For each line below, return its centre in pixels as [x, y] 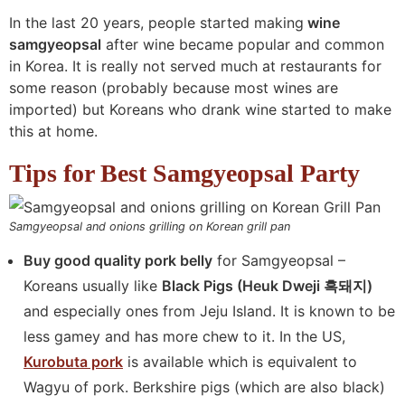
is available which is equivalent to [240, 362]
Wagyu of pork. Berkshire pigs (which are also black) [204, 387]
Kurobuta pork [73, 362]
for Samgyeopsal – [279, 261]
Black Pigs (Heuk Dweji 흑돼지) [267, 286]
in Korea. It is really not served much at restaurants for [195, 66]
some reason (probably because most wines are [174, 87]
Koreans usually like [93, 286]
